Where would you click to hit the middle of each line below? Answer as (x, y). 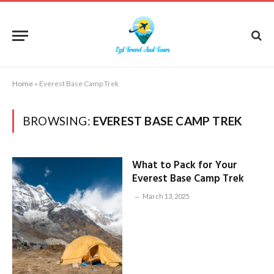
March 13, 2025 (165, 196)
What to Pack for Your (184, 165)
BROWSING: (58, 121)
